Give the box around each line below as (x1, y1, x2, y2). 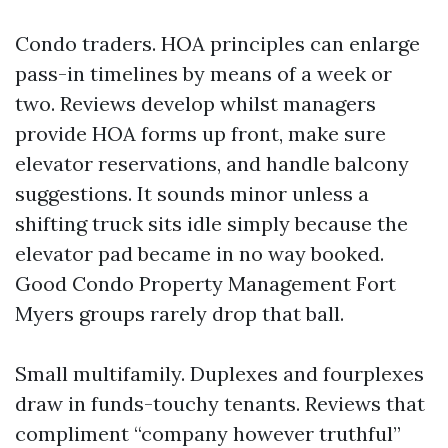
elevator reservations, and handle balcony (15, 151, 409, 176)
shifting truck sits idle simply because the (15, 211, 408, 236)
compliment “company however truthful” (15, 421, 401, 446)
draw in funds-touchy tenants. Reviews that (15, 391, 425, 416)
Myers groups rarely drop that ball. (15, 301, 344, 326)
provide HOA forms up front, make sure (15, 121, 386, 146)
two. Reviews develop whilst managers (15, 91, 376, 116)
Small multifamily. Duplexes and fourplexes (15, 361, 424, 386)
